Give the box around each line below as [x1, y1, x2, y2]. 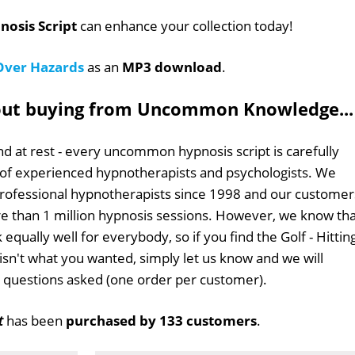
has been [3, 311, 66, 330]
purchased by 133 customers [66, 311, 257, 330]
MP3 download [122, 58, 222, 76]
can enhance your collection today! [77, 17, 293, 35]
